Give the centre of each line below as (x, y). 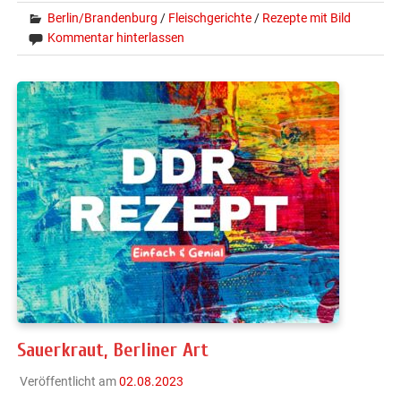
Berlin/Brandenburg (103, 17)
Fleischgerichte (210, 17)
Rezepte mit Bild (307, 17)
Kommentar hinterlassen (116, 37)
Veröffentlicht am (69, 381)
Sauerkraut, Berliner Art (113, 350)
